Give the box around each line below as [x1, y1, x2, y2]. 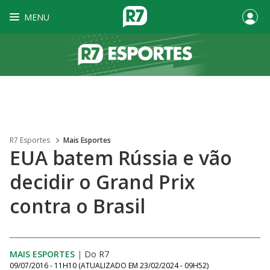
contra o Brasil [10, 193, 145, 219]
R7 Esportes [10, 135, 50, 145]
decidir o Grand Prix [10, 169, 195, 195]
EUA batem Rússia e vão [10, 145, 232, 171]
